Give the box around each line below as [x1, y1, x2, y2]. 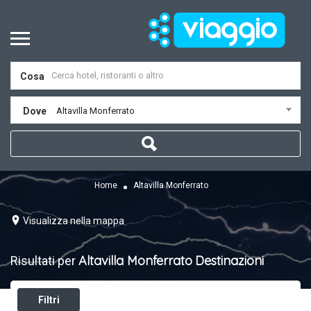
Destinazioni [195, 253, 264, 269]
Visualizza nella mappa [23, 215, 124, 226]
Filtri [37, 294, 60, 305]
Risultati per [10, 253, 78, 268]
